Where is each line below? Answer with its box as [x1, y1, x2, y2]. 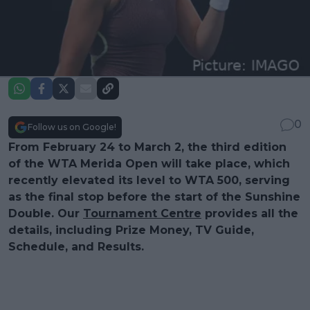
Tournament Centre [83, 206, 201, 220]
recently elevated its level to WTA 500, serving [8, 173, 290, 187]
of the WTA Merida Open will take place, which [8, 156, 290, 170]
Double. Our [8, 206, 83, 220]
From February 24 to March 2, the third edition [8, 140, 286, 154]
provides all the [201, 206, 298, 220]
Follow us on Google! [28, 121, 116, 132]
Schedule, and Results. [8, 239, 144, 253]
